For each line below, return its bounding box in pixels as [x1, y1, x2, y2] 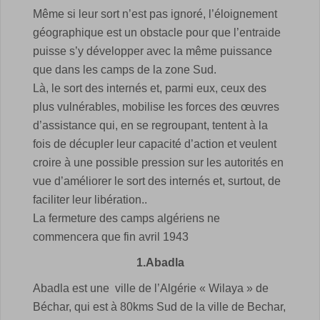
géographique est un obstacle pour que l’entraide [33, 26, 281, 39]
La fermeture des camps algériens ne [33, 212, 220, 224]
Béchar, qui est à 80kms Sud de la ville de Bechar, [33, 301, 286, 313]
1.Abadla [136, 256, 184, 269]
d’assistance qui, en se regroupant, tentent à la [33, 119, 268, 131]
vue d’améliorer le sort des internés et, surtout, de [33, 175, 281, 187]
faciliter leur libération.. [33, 194, 147, 206]
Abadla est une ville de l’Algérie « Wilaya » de [33, 282, 269, 294]
